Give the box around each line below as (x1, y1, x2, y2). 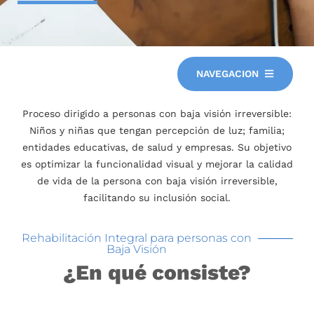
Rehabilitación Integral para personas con (22, 231, 252, 245)
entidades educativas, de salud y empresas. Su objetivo (22, 141, 292, 153)
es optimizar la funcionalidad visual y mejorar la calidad (21, 158, 293, 170)
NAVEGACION (196, 67, 259, 79)
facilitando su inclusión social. (83, 191, 231, 203)
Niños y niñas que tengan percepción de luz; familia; (29, 124, 285, 136)
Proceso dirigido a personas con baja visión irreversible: (22, 107, 292, 119)
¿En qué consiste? (63, 259, 251, 285)
